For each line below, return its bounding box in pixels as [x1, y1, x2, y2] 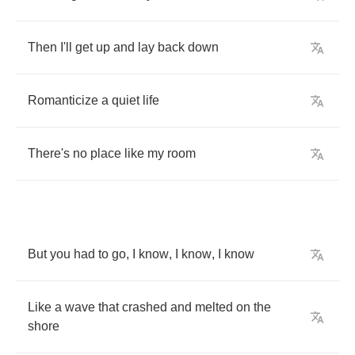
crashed [122, 300, 167, 314]
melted [195, 300, 233, 314]
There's [28, 147, 70, 160]
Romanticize [28, 94, 98, 107]
